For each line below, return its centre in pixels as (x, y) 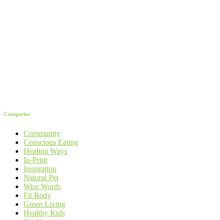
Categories (17, 114)
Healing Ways (45, 151)
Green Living (44, 204)
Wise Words (42, 186)
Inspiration (40, 168)
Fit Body (37, 195)
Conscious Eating (51, 142)
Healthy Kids (44, 213)
